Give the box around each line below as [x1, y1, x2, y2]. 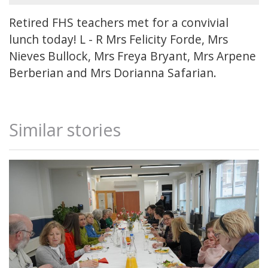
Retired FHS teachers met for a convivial [9, 14, 229, 31]
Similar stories [9, 118, 121, 142]
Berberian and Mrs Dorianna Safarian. [9, 65, 217, 81]
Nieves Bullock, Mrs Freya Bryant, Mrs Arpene [9, 48, 256, 65]
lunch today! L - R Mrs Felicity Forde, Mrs [9, 31, 228, 48]
